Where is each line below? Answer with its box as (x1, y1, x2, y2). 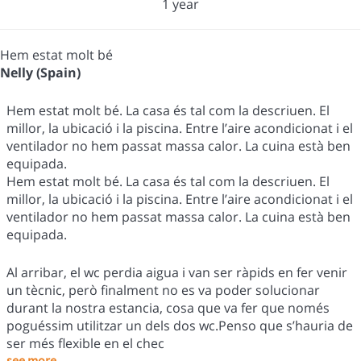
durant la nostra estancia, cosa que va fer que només (6, 298, 330, 317)
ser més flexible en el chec (6, 334, 164, 352)
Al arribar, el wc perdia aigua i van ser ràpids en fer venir (6, 263, 347, 281)
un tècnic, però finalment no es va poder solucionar (6, 280, 320, 299)
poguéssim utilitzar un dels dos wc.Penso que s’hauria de (6, 316, 353, 334)
